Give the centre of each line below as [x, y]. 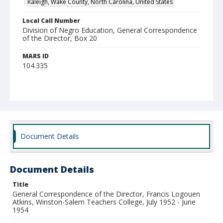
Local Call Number [51, 21]
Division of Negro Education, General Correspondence [110, 30]
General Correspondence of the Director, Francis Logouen [106, 194]
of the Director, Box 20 [60, 38]
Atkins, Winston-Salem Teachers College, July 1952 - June [104, 202]
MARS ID [36, 56]
